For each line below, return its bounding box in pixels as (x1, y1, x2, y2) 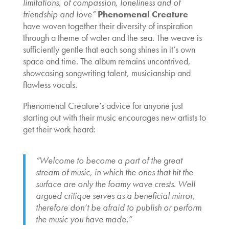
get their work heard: (22, 123, 96, 135)
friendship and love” (22, 8, 96, 20)
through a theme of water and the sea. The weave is (22, 31, 202, 43)
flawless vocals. (22, 78, 77, 90)
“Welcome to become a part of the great (35, 154, 182, 166)
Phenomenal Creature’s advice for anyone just (22, 99, 183, 111)
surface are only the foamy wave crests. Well (35, 177, 195, 190)
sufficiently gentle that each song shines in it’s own (22, 43, 195, 55)
